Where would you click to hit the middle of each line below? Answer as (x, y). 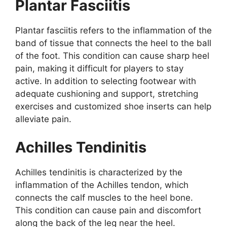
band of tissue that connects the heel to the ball (113, 43)
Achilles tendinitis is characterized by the (99, 172)
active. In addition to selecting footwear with (106, 81)
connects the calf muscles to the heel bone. (104, 197)
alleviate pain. (43, 119)
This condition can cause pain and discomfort (108, 210)
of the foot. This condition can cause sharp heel (112, 56)
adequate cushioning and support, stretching (107, 94)
